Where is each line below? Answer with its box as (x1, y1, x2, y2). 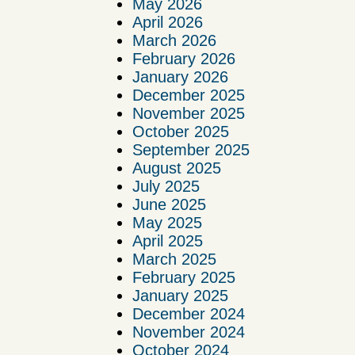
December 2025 (132, 86, 245, 105)
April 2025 (132, 232, 203, 250)
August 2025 (132, 159, 221, 177)
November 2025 (132, 105, 245, 123)
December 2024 (132, 305, 245, 323)
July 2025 (132, 177, 200, 196)
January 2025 (132, 287, 228, 305)
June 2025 (132, 196, 206, 214)
